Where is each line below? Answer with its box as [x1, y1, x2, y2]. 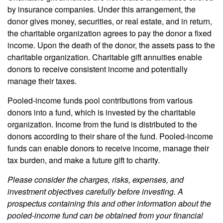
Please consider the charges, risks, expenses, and [7, 174, 184, 186]
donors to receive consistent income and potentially [7, 63, 188, 75]
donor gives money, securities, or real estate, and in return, [7, 15, 212, 27]
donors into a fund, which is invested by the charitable [7, 107, 196, 118]
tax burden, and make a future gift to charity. [7, 154, 160, 166]
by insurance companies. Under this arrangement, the [7, 3, 196, 15]
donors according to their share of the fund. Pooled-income [7, 130, 213, 142]
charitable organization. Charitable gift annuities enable [7, 51, 202, 63]
